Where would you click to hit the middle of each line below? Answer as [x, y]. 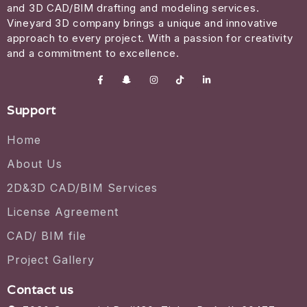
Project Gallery [51, 260]
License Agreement [63, 212]
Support [32, 110]
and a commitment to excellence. [93, 53]
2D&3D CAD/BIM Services [82, 188]
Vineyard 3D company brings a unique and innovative [143, 23]
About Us [35, 164]
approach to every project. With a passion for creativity [150, 38]
